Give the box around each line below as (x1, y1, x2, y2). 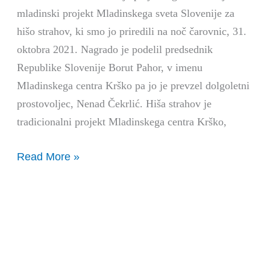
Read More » (17, 149, 80, 163)
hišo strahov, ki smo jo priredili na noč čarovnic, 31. (17, 25, 247, 38)
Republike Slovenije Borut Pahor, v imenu (17, 61, 203, 74)
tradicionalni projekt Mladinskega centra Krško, (17, 116, 227, 128)
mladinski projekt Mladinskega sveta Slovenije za (17, 7, 235, 20)
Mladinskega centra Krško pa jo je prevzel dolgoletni (17, 80, 250, 92)
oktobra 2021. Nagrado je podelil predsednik (17, 43, 213, 56)
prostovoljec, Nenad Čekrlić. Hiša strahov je (17, 98, 212, 110)
